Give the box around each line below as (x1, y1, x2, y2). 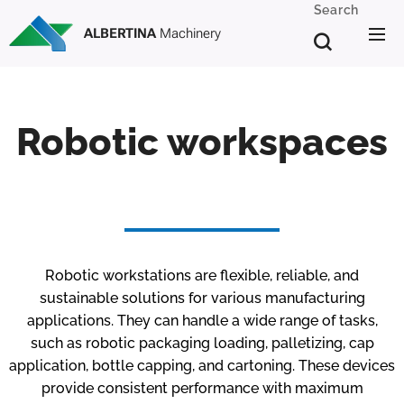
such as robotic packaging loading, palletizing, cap (30, 335, 374, 352)
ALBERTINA (84, 25, 156, 41)
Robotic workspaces (16, 120, 388, 164)
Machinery (156, 25, 221, 41)
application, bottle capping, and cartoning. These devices (9, 357, 395, 374)
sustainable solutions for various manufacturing (39, 289, 365, 307)
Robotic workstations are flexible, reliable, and (45, 267, 359, 284)
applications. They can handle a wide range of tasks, (26, 312, 378, 329)
